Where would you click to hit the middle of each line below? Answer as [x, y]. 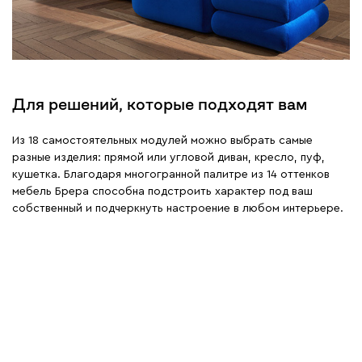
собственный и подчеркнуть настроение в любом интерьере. [178, 208]
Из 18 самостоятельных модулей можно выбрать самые [162, 140]
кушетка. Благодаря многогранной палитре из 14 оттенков [171, 174]
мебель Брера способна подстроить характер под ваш [162, 191]
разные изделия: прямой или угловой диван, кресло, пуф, [168, 157]
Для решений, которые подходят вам [160, 104]
